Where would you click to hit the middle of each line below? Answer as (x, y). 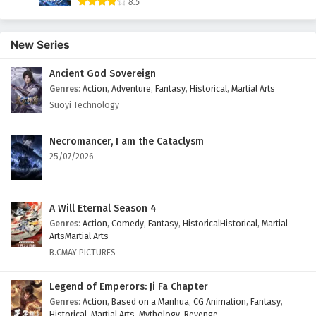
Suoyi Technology (84, 105)
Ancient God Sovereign (103, 74)
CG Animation (220, 302)
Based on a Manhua (150, 302)
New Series (40, 45)
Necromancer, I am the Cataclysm (127, 141)
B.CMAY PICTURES (83, 252)
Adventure (131, 89)
